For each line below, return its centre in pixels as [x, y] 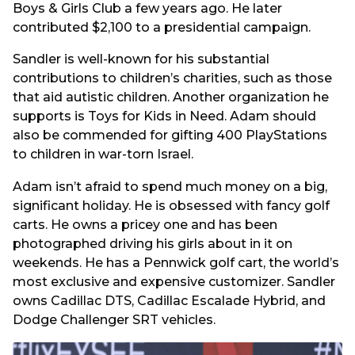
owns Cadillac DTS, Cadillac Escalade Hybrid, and [169, 300]
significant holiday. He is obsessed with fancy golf [171, 205]
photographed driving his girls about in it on [153, 243]
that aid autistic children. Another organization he [171, 97]
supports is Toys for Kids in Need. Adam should [164, 116]
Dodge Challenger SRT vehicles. [114, 319]
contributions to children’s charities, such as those [172, 78]
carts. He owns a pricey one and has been [145, 224]
